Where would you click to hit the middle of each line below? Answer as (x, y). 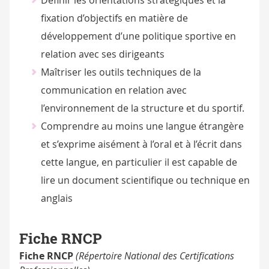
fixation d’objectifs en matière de (114, 18)
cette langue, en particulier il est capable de (139, 162)
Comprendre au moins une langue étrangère (142, 126)
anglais (56, 198)
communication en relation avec (113, 90)
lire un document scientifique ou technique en (145, 180)
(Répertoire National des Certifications (154, 256)
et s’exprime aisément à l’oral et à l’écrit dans (141, 144)
